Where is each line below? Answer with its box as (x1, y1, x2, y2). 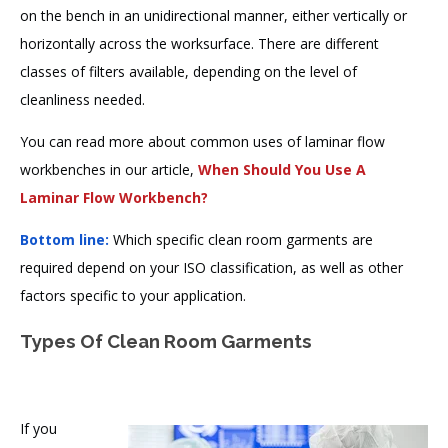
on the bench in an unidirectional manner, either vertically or (20, 6, 407, 26)
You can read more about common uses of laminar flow (20, 132, 385, 152)
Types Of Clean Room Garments (20, 329, 312, 352)
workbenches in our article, (20, 160, 198, 180)
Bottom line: (20, 230, 109, 250)
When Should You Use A (198, 160, 366, 180)
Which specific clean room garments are (109, 230, 373, 250)
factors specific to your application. (20, 286, 250, 306)
